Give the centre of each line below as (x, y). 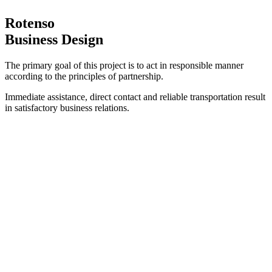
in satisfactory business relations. (67, 108)
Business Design (54, 40)
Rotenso (30, 23)
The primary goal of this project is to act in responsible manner (124, 66)
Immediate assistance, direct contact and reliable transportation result (135, 97)
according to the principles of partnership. (84, 76)
